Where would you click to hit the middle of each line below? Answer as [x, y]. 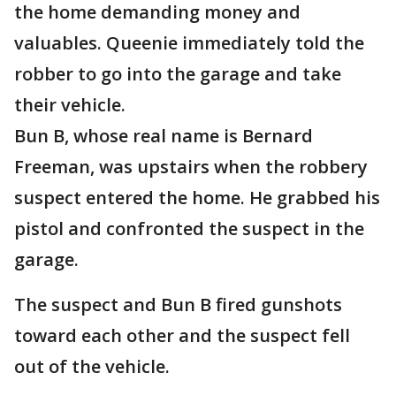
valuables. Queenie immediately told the [189, 43]
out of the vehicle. [92, 366]
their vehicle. [70, 105]
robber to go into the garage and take [178, 74]
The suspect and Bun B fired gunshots [178, 305]
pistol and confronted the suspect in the [189, 228]
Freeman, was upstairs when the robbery [191, 167]
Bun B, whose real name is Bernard [164, 136]
